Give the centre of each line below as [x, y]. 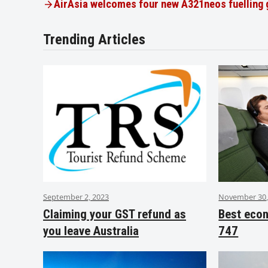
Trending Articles [94, 39]
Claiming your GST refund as [115, 214]
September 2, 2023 [76, 197]
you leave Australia [91, 231]
